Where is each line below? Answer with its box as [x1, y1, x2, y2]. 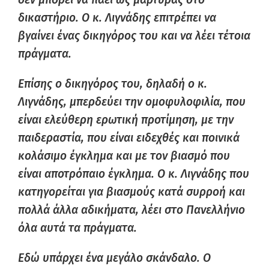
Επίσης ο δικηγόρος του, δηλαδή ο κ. [18, 77, 207, 91]
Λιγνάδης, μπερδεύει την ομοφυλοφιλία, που [18, 95, 246, 109]
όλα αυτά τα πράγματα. [18, 221, 137, 235]
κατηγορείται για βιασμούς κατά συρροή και [18, 185, 245, 199]
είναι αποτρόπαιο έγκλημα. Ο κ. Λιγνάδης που [18, 167, 249, 181]
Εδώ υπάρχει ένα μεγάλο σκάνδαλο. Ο [18, 251, 211, 265]
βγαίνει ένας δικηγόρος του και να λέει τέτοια [18, 29, 250, 43]
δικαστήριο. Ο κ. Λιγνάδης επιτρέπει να [18, 11, 216, 25]
